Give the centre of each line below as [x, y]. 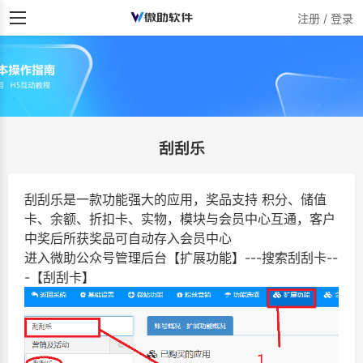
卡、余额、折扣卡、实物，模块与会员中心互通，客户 [180, 219]
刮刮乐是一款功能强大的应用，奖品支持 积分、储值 [175, 199]
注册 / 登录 [325, 18]
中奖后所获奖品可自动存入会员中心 [128, 238]
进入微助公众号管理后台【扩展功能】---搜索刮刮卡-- [181, 258]
